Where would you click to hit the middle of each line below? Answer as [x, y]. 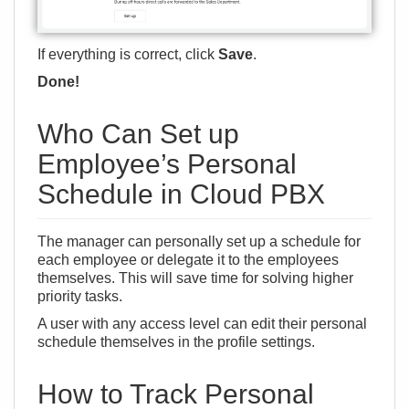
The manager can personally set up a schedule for [199, 241]
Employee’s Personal [167, 163]
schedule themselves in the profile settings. [176, 341]
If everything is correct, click [128, 54]
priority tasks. [80, 296]
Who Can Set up [138, 133]
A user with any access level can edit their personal [202, 323]
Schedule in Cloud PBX [181, 194]
